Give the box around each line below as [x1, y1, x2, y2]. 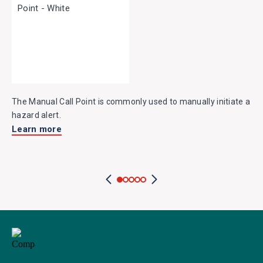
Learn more [12, 124, 62, 134]
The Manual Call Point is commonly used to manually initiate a [12, 97, 251, 106]
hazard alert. [12, 110, 61, 120]
